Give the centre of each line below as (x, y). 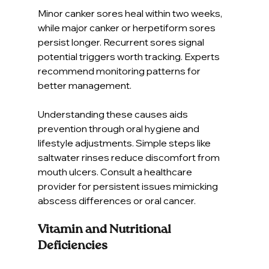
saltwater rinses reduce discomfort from (129, 157)
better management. (84, 85)
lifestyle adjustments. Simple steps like (125, 143)
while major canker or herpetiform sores (127, 27)
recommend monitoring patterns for (120, 71)
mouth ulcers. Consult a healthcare (116, 171)
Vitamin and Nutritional (105, 230)
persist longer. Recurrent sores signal (122, 42)
